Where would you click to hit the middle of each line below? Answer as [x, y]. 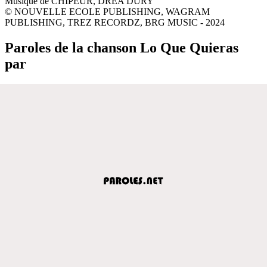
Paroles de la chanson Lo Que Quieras [122, 47]
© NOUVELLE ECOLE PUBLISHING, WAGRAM [107, 11]
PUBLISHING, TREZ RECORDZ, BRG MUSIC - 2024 [115, 22]
